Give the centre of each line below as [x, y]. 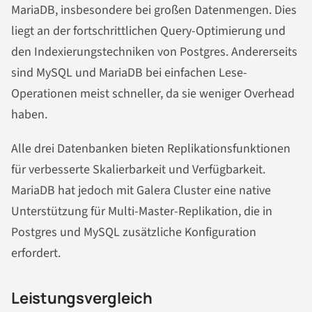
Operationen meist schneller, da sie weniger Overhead [153, 93]
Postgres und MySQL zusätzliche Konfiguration [134, 233]
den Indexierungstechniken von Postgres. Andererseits [154, 52]
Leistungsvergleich [82, 298]
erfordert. [36, 253]
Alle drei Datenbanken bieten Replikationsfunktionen [151, 149]
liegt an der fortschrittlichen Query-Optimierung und [148, 31]
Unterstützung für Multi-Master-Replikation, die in [142, 212]
